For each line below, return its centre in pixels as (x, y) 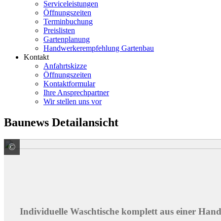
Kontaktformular (69, 84)
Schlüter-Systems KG (67, 147)
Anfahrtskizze (65, 66)
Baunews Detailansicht (61, 122)
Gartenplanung (67, 39)
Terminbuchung (68, 22)
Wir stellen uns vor (73, 102)
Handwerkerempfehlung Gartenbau (99, 48)
